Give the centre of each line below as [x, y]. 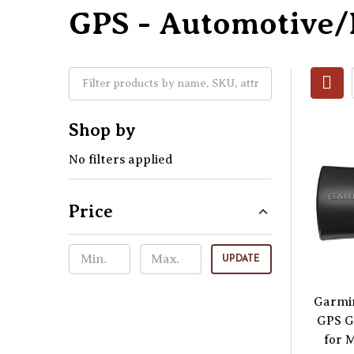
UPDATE [241, 259]
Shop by [102, 130]
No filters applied [121, 160]
